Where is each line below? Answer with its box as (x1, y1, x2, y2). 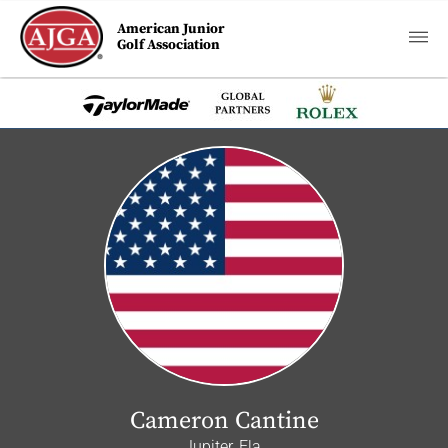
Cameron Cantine (129, 406, 319, 436)
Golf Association (117, 36, 221, 54)
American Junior (117, 20, 226, 38)
